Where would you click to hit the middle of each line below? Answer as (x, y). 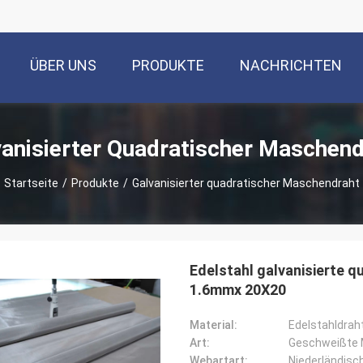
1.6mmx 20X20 (238, 290)
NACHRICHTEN (291, 66)
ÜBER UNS (63, 66)
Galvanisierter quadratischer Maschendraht (246, 183)
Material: (214, 325)
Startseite (31, 183)
